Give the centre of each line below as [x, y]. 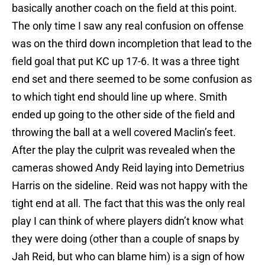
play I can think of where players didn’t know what [128, 221]
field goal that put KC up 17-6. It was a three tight [126, 62]
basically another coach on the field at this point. [125, 8]
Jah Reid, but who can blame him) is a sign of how [128, 257]
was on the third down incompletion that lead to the [132, 44]
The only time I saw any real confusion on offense [128, 26]
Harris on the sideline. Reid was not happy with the [130, 186]
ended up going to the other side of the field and [123, 115]
